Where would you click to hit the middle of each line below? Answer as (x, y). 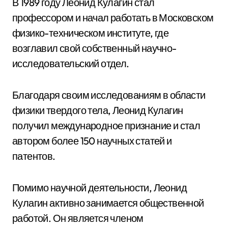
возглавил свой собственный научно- (94, 48)
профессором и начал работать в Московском (113, 18)
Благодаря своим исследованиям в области (109, 95)
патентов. (34, 156)
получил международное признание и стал (106, 125)
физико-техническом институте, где (91, 33)
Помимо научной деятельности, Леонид (99, 188)
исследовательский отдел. (71, 63)
